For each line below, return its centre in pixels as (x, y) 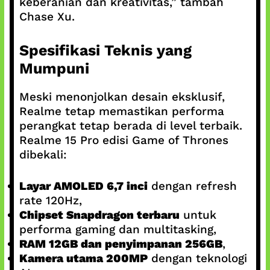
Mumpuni (54, 68)
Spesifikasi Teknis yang (105, 50)
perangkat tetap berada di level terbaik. (130, 125)
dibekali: (43, 154)
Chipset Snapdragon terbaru (99, 215)
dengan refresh (192, 186)
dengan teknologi (197, 258)
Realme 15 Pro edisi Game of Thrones (124, 140)
